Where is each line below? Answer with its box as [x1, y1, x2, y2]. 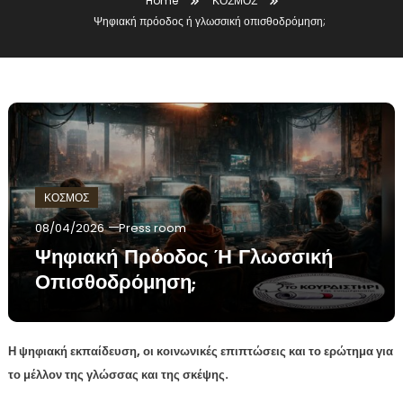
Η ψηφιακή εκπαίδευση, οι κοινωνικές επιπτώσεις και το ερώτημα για [7, 343, 393, 361]
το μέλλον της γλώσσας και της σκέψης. [7, 366, 228, 384]
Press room [118, 219, 186, 237]
